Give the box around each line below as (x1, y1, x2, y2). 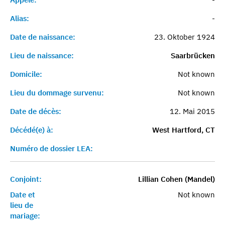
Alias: (10, 13, 29, 23)
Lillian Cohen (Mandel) (138, 174, 215, 184)
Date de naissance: (10, 32, 75, 42)
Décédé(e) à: (10, 125, 53, 135)
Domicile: (10, 69, 42, 79)
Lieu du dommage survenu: (10, 87, 104, 97)
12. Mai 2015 (169, 106, 215, 116)
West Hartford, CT (152, 125, 215, 135)
